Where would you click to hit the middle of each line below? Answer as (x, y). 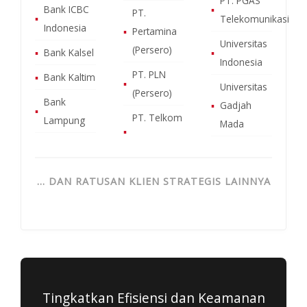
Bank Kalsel (69, 52)
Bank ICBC (66, 9)
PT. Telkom (157, 117)
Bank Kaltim (70, 77)
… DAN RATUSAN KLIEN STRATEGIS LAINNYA (153, 181)
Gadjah (236, 105)
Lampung (64, 120)
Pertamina (154, 31)
